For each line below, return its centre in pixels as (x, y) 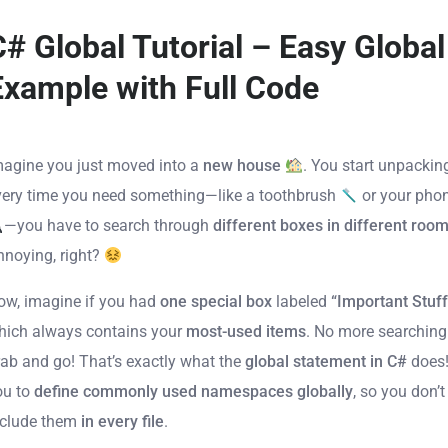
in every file (123, 422)
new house (244, 166)
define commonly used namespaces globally (194, 392)
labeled (302, 302)
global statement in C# (326, 362)
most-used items (246, 332)
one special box (216, 302)
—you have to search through (109, 226)
